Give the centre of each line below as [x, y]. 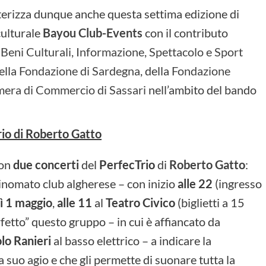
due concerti [46, 164]
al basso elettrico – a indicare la [131, 240]
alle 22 [194, 183]
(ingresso [237, 183]
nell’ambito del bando [201, 89]
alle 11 [75, 202]
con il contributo [185, 32]
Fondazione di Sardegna [80, 70]
